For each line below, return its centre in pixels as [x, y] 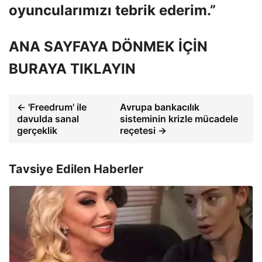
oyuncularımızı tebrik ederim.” [112, 10]
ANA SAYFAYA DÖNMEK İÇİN [108, 46]
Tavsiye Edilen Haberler [76, 169]
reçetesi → [143, 130]
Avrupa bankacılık [159, 107]
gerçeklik [37, 130]
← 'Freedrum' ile [52, 107]
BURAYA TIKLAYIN [72, 68]
